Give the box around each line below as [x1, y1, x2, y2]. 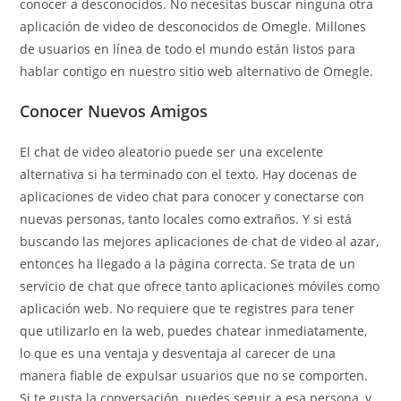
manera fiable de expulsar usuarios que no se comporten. [20, 367, 369, 384]
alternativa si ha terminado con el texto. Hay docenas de [20, 166, 358, 183]
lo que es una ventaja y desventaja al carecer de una [20, 345, 337, 362]
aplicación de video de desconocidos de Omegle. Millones [20, 18, 367, 35]
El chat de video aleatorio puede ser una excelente [20, 143, 324, 160]
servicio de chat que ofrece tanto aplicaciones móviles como [20, 277, 380, 294]
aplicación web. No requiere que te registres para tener [20, 300, 355, 317]
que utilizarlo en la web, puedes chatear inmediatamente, [20, 322, 368, 339]
